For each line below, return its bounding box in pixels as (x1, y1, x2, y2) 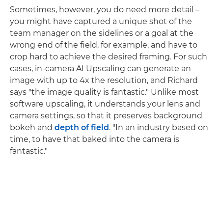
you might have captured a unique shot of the (10, 17, 192, 27)
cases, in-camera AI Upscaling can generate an (10, 64, 191, 74)
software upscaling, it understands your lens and (10, 99, 200, 109)
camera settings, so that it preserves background (10, 111, 202, 121)
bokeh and (10, 123, 55, 133)
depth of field (55, 123, 109, 133)
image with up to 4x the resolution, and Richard (10, 76, 198, 85)
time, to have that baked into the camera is (10, 135, 179, 144)
